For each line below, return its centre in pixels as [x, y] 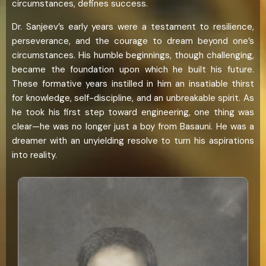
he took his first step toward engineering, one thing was [133, 112]
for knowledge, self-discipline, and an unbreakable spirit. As [133, 98]
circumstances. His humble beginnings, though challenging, [133, 55]
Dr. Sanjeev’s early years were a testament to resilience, [133, 26]
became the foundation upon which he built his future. [133, 69]
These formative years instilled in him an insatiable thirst [133, 83]
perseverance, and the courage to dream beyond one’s [133, 41]
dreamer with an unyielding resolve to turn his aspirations [133, 140]
